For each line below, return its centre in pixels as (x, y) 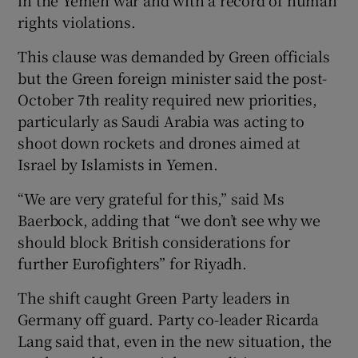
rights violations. (77, 21)
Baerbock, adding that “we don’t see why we (169, 219)
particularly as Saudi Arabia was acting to (161, 120)
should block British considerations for (154, 241)
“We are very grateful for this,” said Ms (151, 198)
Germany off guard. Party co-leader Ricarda (169, 318)
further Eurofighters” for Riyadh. (132, 263)
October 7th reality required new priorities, (167, 99)
